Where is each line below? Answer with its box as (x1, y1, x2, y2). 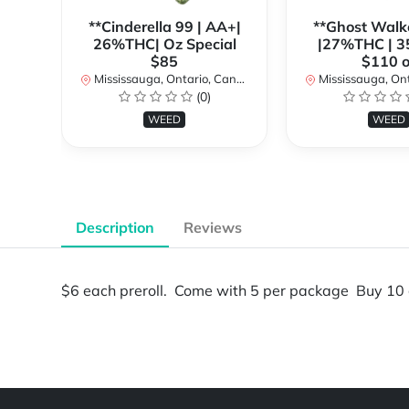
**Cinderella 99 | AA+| (88, 17, 241, 37)
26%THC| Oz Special (92, 35, 236, 54)
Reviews (184, 218, 242, 237)
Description (76, 218, 154, 237)
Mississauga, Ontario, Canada (91, 71, 236, 87)
